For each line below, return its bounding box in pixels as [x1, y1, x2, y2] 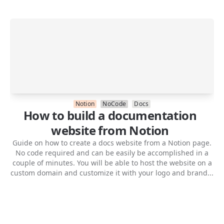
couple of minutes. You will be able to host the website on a [12, 157, 212, 167]
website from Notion [51, 121, 169, 138]
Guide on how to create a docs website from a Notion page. [12, 137, 211, 147]
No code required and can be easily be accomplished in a [15, 147, 208, 157]
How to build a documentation [23, 106, 197, 123]
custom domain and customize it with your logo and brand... [10, 167, 213, 177]
